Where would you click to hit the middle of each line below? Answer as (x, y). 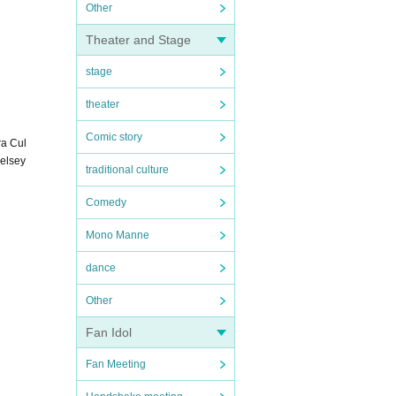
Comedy (106, 202)
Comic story (114, 137)
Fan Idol (109, 332)
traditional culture (127, 170)
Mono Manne (118, 235)
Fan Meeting (116, 364)
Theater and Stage (138, 40)
